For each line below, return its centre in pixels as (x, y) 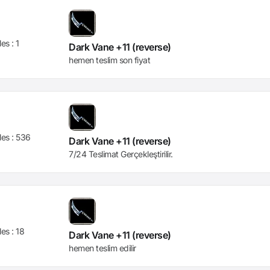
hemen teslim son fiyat (110, 60)
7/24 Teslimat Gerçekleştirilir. (121, 154)
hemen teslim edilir (102, 248)
